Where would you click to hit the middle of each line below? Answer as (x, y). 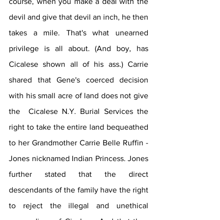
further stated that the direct (79, 174)
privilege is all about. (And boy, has (79, 48)
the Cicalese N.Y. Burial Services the (79, 111)
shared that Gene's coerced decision (79, 80)
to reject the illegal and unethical (79, 205)
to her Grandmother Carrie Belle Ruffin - (79, 142)
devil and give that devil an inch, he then (79, 17)
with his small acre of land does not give (79, 95)
